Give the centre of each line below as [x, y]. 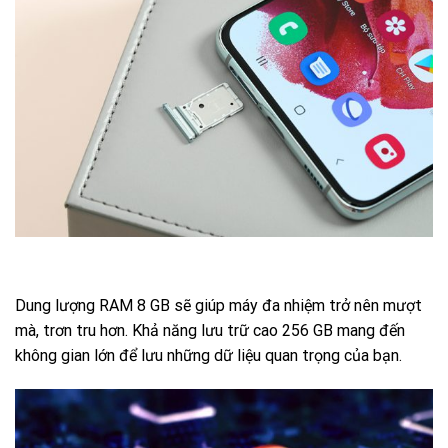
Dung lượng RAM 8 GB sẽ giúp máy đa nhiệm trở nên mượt [218, 306]
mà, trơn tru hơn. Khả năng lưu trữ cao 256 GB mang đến [210, 331]
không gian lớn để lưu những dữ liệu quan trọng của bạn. [208, 356]
